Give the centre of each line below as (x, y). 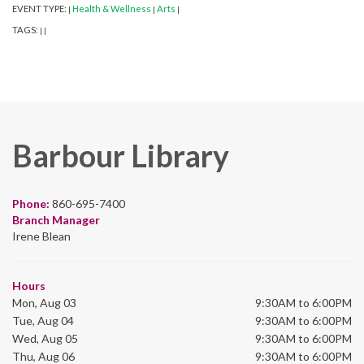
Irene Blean (41, 236)
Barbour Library (121, 156)
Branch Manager (56, 220)
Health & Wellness (112, 9)
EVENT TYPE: (40, 9)
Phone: (32, 204)
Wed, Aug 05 (45, 339)
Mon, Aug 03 (44, 303)
